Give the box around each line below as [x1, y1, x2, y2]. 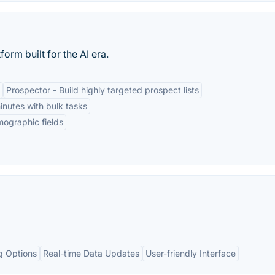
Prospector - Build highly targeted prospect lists [6, 85, 199, 95]
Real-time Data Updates [43, 248, 139, 258]
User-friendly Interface [145, 248, 236, 258]
